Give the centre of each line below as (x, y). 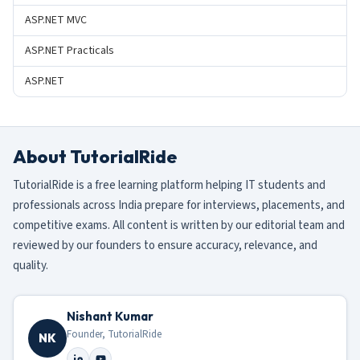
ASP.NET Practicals (70, 51)
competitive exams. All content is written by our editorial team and (179, 226)
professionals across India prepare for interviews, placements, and (179, 206)
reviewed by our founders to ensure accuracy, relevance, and (165, 246)
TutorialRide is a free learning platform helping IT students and (169, 186)
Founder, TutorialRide (114, 335)
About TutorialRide (95, 157)
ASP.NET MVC (56, 20)
